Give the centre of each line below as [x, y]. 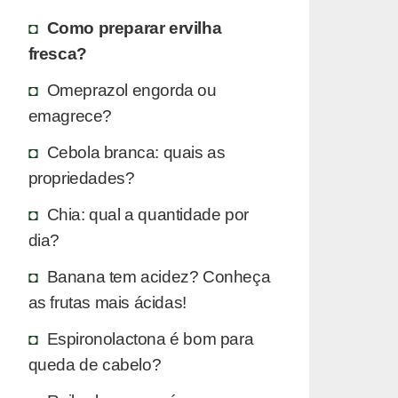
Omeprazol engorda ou [131, 89]
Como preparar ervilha [134, 27]
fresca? [57, 53]
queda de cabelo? [95, 364]
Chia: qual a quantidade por [147, 214]
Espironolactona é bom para [150, 338]
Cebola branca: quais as [136, 151]
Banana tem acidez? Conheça [159, 276]
